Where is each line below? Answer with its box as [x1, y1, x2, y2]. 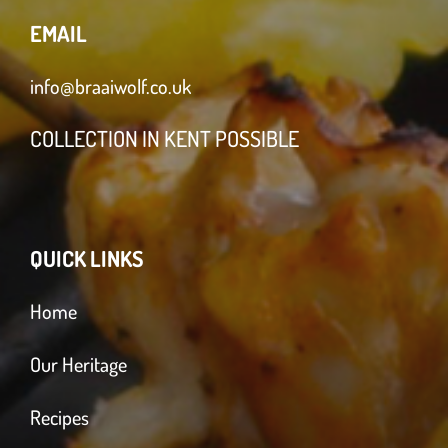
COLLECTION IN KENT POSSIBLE [30, 123, 299, 152]
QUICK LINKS [30, 243, 143, 272]
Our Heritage [30, 350, 127, 377]
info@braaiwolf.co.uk [30, 72, 191, 99]
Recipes [30, 403, 89, 430]
